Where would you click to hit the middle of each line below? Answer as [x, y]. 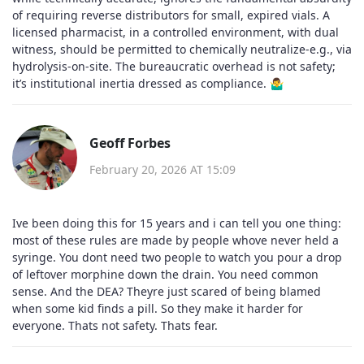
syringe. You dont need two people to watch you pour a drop [177, 257]
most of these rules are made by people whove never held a [175, 240]
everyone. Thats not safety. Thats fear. [115, 325]
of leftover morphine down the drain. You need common [165, 274]
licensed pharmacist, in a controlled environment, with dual [175, 32]
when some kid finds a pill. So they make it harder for [158, 308]
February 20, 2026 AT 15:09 [162, 169]
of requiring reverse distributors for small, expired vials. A [171, 15]
